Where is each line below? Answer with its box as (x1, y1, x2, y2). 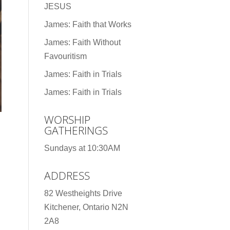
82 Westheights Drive (44, 188, 122, 198)
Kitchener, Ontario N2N (44, 202, 128, 212)
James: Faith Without (44, 37, 121, 47)
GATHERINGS (44, 123, 108, 138)
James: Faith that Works (44, 20, 131, 29)
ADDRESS (44, 168, 90, 183)
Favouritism (44, 51, 87, 61)
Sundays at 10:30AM (44, 143, 120, 152)
